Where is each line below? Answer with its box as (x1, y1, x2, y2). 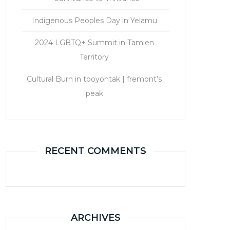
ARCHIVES (70, 212, 121, 223)
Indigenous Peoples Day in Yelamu (31, 15, 157, 25)
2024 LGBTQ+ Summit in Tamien (34, 37, 154, 47)
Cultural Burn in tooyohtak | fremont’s (27, 74, 162, 84)
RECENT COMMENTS (45, 145, 146, 157)
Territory (80, 52, 109, 62)
